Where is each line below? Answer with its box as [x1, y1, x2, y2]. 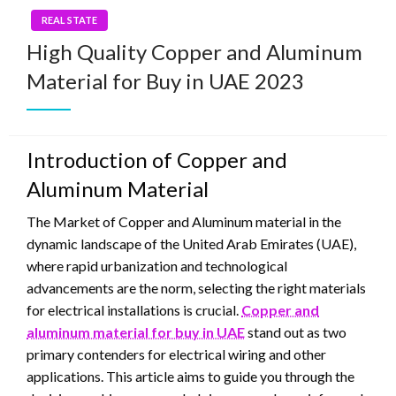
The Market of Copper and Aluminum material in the [27, 213, 341, 231]
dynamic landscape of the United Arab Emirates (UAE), [27, 235, 356, 253]
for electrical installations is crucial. [27, 301, 241, 319]
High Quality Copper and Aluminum [27, 39, 362, 65]
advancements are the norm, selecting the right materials [27, 279, 366, 297]
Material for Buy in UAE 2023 [27, 68, 304, 95]
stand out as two [245, 324, 346, 341]
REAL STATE [42, 14, 97, 27]
